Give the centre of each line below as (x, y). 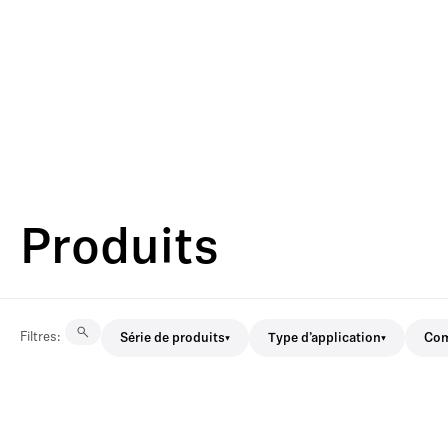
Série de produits (172, 338)
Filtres (38, 337)
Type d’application (324, 338)
